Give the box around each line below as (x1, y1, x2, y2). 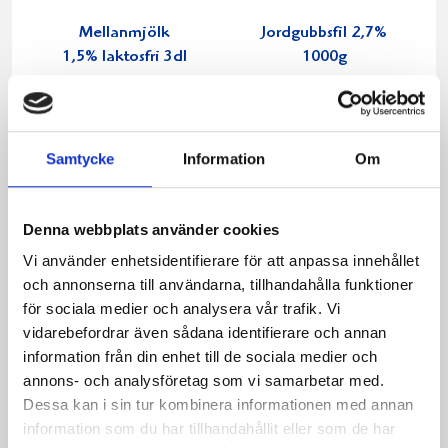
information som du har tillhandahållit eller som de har (23, 420, 396, 438)
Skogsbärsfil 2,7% (261, 398, 387, 416)
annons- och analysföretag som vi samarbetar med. (23, 372, 384, 390)
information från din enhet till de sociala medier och (23, 348, 378, 366)
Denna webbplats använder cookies (23, 220, 279, 238)
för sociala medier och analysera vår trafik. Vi (23, 300, 341, 318)
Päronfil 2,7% (75, 398, 173, 416)
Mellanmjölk (78, 25, 170, 43)
